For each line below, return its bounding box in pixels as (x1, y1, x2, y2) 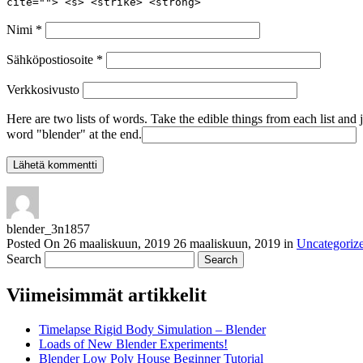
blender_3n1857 (6, 221, 90, 236)
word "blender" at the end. (6, 126, 142, 141)
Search (6, 251, 41, 266)
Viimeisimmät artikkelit (6, 284, 207, 305)
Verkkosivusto (6, 82, 79, 96)
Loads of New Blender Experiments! (39, 336, 228, 351)
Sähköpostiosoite (6, 52, 96, 66)
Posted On (6, 236, 63, 250)
